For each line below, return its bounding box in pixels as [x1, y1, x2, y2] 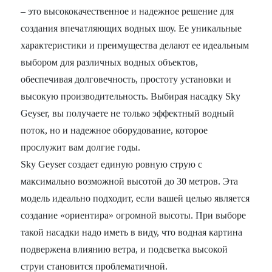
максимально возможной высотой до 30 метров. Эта [21, 175, 239, 186]
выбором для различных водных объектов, [21, 56, 199, 67]
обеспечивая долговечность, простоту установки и [21, 73, 232, 84]
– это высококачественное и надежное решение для [21, 5, 234, 16]
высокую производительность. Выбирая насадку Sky [21, 90, 241, 101]
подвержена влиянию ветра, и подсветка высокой [21, 243, 228, 254]
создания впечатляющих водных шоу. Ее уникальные [21, 22, 242, 33]
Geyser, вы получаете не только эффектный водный [21, 107, 235, 118]
